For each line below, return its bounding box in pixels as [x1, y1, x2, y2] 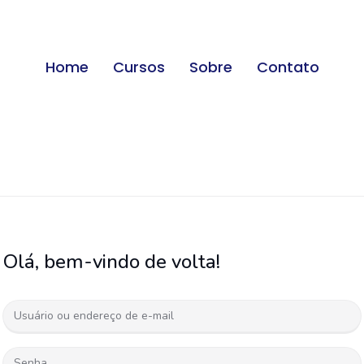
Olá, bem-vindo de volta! [3, 249, 220, 275]
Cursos [112, 56, 165, 77]
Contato [256, 56, 319, 77]
